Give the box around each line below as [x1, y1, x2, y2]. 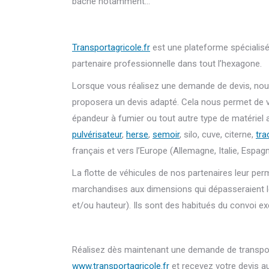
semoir [153, 129, 180, 141]
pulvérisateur [72, 129, 122, 141]
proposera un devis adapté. [72, 97, 179, 108]
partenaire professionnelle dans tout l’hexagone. [72, 58, 262, 70]
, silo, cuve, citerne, [180, 129, 256, 141]
